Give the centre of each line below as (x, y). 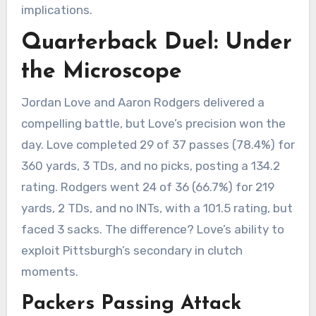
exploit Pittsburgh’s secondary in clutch (132, 250)
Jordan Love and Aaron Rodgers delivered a (142, 102)
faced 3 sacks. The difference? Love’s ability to (152, 229)
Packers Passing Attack (131, 304)
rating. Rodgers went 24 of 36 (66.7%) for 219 (147, 187)
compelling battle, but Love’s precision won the (153, 123)
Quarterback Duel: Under (156, 43)
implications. (56, 10)
